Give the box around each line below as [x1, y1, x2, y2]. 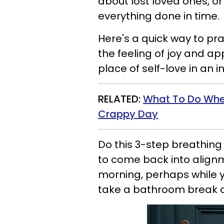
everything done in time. [98, 9, 219, 23]
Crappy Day [98, 107, 158, 121]
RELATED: [98, 92, 143, 106]
